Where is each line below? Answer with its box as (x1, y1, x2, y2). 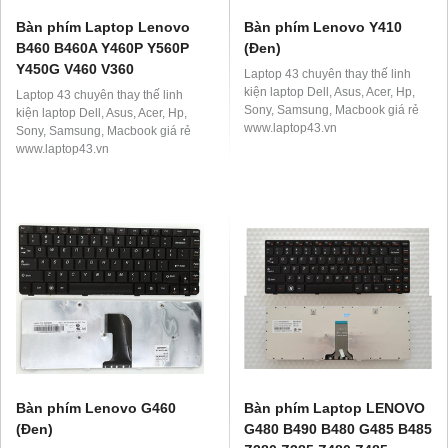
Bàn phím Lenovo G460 (16, 400, 176, 417)
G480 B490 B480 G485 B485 (244, 421, 432, 438)
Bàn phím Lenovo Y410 (244, 19, 402, 36)
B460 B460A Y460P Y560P (16, 40, 189, 57)
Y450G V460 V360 (16, 61, 134, 78)
